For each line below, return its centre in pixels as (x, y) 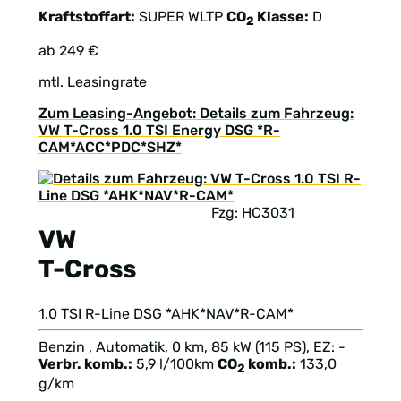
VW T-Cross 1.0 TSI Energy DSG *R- (159, 131)
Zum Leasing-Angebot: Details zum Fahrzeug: (196, 114)
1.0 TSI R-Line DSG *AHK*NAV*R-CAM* (166, 313)
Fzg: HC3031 (253, 213)
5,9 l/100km (175, 363)
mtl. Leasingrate (93, 82)
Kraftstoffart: (87, 16)
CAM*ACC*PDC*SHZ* (110, 148)
